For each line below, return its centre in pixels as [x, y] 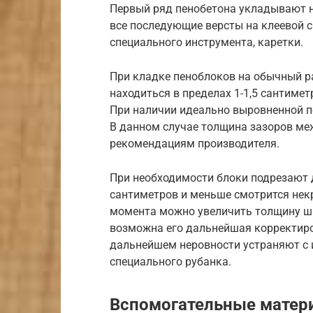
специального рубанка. [170, 262]
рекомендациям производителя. [195, 144]
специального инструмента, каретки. [206, 43]
